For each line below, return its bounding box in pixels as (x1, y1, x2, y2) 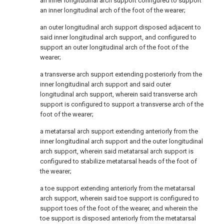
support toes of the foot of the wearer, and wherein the (40, 204, 197, 212)
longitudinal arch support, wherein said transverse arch (40, 90, 197, 98)
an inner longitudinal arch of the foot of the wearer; (40, 6, 185, 14)
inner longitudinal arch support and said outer (40, 80, 171, 88)
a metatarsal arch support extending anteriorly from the (40, 127, 198, 135)
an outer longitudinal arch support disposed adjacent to (40, 23, 201, 31)
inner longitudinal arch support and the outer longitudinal (40, 137, 203, 145)
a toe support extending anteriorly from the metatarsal (40, 184, 195, 192)
